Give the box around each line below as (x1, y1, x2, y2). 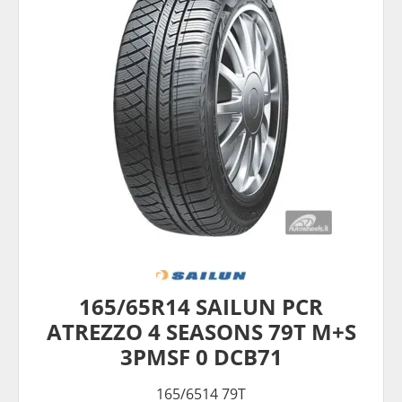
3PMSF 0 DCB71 (119, 341, 283, 371)
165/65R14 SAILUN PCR (79, 291, 323, 321)
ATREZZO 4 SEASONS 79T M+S (46, 316, 356, 346)
